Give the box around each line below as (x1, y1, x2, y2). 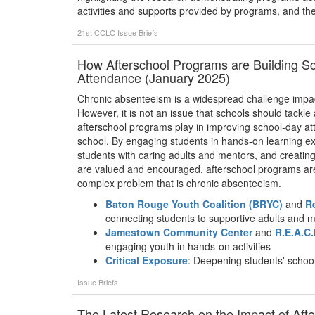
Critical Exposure (105, 253, 188, 267)
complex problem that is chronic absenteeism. (77, 176, 281, 190)
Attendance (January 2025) (77, 68, 230, 86)
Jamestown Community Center (105, 225, 252, 239)
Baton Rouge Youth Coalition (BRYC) (105, 197, 283, 211)
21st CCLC (77, 27, 117, 38)
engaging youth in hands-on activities (105, 239, 271, 253)
